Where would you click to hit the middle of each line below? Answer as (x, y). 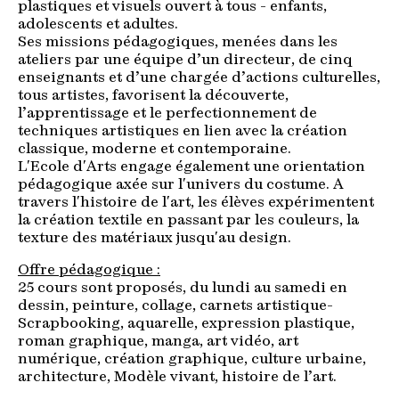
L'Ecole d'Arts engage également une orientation (191, 167)
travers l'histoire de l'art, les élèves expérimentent (196, 203)
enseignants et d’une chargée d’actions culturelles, (199, 78)
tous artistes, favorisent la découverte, (153, 96)
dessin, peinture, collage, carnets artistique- (175, 306)
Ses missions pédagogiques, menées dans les (178, 42)
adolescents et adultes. (98, 24)
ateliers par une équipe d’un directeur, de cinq (185, 60)
